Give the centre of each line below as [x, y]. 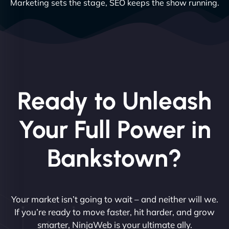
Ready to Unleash [114, 100]
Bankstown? [114, 158]
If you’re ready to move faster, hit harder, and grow [114, 212]
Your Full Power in [114, 129]
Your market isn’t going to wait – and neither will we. [114, 199]
